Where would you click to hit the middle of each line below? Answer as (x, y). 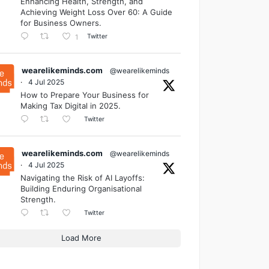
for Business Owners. (61, 23)
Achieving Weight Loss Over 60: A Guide (96, 12)
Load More (82, 237)
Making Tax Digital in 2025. (70, 105)
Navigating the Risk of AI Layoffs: (82, 177)
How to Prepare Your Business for (84, 95)
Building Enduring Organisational (81, 188)
